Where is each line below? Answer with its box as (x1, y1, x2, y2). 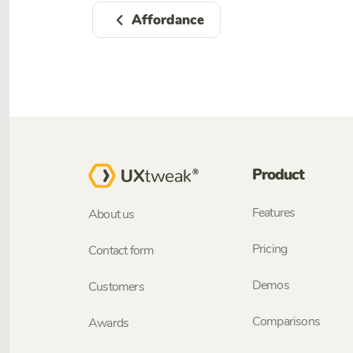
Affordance (132, 10, 204, 29)
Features (251, 204, 295, 222)
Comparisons (251, 313, 320, 331)
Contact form (88, 241, 154, 259)
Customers (88, 277, 144, 295)
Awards (88, 314, 129, 332)
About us (88, 205, 135, 223)
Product (251, 165, 305, 186)
